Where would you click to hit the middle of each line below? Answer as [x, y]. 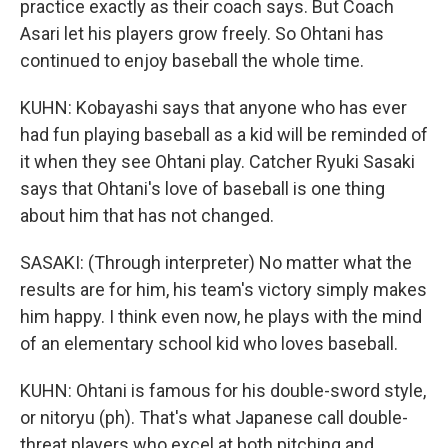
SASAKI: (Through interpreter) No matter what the [216, 262]
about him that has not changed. [147, 215]
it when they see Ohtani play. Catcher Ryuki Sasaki [217, 161]
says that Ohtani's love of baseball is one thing [202, 188]
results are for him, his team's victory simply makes [223, 289]
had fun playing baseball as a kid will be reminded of [224, 134]
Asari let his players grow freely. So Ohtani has [202, 33]
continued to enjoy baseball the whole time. [192, 60]
